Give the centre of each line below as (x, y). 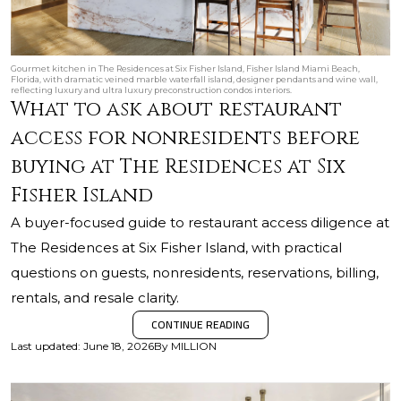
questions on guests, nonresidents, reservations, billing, (195, 273)
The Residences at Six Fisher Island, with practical (176, 247)
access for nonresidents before (185, 138)
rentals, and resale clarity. (95, 298)
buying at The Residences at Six (178, 167)
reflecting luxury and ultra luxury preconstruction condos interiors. (151, 90)
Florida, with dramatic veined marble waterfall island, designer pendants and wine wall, (194, 79)
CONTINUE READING (200, 324)
